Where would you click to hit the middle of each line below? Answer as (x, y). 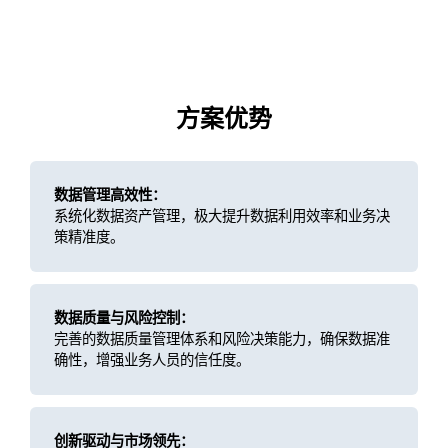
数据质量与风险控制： (123, 318)
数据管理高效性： (109, 195)
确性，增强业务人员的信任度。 (151, 360)
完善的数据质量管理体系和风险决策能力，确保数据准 (221, 339)
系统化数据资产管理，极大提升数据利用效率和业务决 (221, 216)
